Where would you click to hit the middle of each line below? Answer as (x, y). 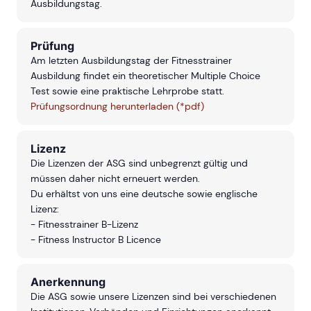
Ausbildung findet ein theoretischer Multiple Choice (145, 76)
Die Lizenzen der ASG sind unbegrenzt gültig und (139, 163)
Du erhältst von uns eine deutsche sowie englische (144, 194)
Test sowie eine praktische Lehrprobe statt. (127, 91)
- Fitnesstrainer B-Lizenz (84, 225)
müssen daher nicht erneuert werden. (115, 179)
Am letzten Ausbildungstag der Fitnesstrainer (131, 61)
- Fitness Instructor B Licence (96, 240)
